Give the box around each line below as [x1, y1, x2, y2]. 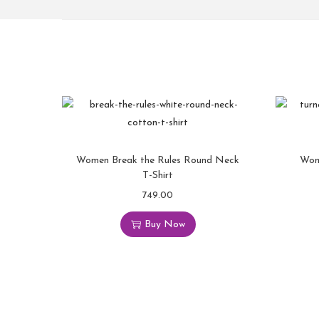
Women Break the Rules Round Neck [76, 155, 240, 166]
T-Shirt [142, 170, 174, 181]
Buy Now [144, 219, 185, 230]
